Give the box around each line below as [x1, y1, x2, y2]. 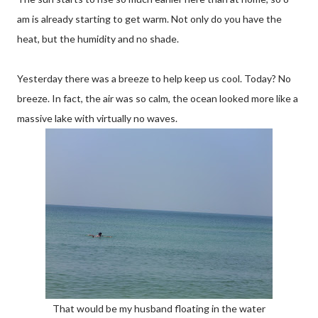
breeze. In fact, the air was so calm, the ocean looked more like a [17, 92, 298, 104]
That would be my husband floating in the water [53, 302, 265, 314]
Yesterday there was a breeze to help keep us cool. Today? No [17, 72, 291, 84]
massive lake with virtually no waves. [17, 112, 177, 124]
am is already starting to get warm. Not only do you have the [17, 13, 282, 25]
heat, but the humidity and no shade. [17, 33, 179, 45]
